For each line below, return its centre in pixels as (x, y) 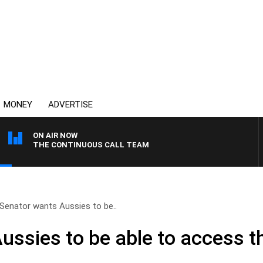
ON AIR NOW (55, 135)
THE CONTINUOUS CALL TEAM (91, 145)
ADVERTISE (70, 104)
